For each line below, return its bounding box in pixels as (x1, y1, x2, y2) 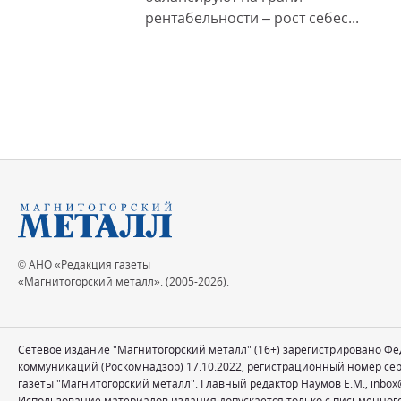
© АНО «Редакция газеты (18, 257, 150, 272)
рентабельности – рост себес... (145, 8, 359, 28)
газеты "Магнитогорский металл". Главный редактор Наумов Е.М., (18, 376, 371, 391)
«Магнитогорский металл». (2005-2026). (18, 274, 229, 289)
